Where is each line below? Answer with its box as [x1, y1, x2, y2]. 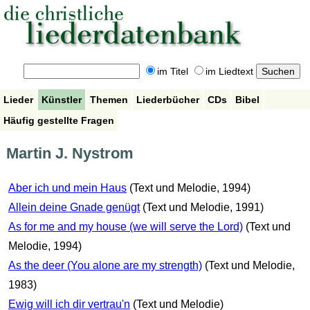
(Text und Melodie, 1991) [142, 201, 264, 214]
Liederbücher [136, 93, 199, 105]
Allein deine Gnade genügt [8, 201, 140, 214]
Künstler [42, 93, 82, 105]
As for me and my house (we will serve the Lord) [8, 221, 243, 233]
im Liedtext [205, 66, 253, 77]
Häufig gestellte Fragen [3, 114, 114, 126]
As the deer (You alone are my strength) [8, 259, 202, 272]
